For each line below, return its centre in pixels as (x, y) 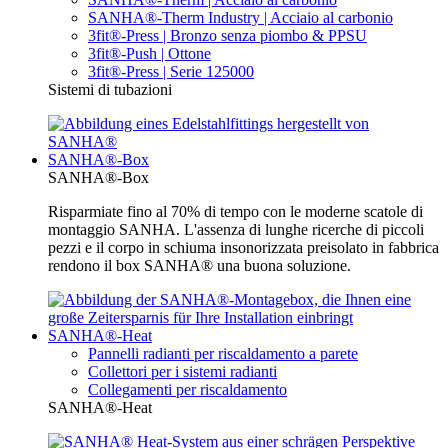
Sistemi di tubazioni (110, 90)
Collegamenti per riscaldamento (187, 390)
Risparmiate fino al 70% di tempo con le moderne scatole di (235, 212)
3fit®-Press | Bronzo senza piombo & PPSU (227, 36)
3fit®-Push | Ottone (149, 54)
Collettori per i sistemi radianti (182, 372)
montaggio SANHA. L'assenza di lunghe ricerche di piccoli (236, 230)
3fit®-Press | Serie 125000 (171, 72)
